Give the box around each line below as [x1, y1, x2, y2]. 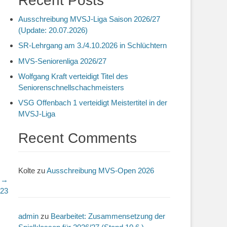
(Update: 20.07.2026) [18, 26, 88, 34]
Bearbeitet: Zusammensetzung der [51, 211, 165, 220]
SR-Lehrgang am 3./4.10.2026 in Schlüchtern [18, 41, 167, 50]
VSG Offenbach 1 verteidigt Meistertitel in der [18, 98, 167, 107]
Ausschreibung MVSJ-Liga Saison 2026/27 [18, 15, 160, 23]
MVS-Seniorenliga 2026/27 [18, 56, 106, 65]
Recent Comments [18, 130, 137, 146]
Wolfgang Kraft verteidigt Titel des [18, 71, 128, 81]
